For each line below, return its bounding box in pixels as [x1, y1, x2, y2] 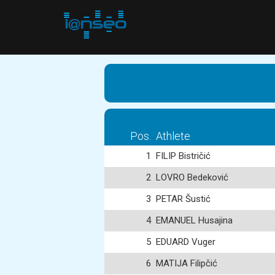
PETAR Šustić [156, 193, 211, 204]
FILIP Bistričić [156, 150, 211, 161]
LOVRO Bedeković [156, 172, 228, 183]
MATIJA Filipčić [156, 258, 217, 269]
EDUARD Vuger [156, 236, 215, 247]
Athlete [156, 130, 190, 142]
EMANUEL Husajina [156, 215, 233, 226]
